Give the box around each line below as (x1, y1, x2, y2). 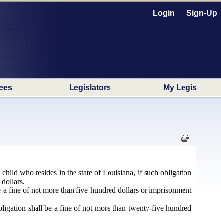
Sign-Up (186, 9, 217, 17)
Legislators (69, 83, 111, 92)
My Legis (163, 83, 197, 92)
